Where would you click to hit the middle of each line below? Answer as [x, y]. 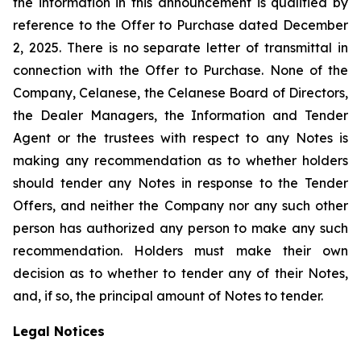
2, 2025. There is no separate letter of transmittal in [180, 48]
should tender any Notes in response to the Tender [180, 183]
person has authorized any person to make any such [180, 228]
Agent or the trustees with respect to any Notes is [180, 138]
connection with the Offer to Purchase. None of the [180, 70]
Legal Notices [59, 331]
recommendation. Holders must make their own [180, 251]
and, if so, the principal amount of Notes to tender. [168, 296]
